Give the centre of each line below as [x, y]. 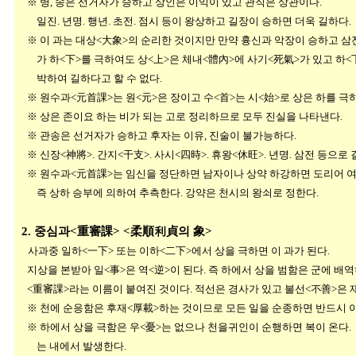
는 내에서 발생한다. [71, 346]
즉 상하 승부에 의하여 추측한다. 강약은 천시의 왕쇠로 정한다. [167, 193]
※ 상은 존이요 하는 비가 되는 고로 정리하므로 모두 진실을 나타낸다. [179, 116]
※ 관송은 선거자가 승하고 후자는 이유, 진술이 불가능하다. [156, 135]
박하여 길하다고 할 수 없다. [89, 78]
